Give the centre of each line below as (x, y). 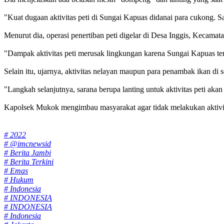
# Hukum (19, 179)
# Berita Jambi (27, 152)
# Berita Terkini (29, 161)
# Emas (16, 170)
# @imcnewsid (27, 143)
